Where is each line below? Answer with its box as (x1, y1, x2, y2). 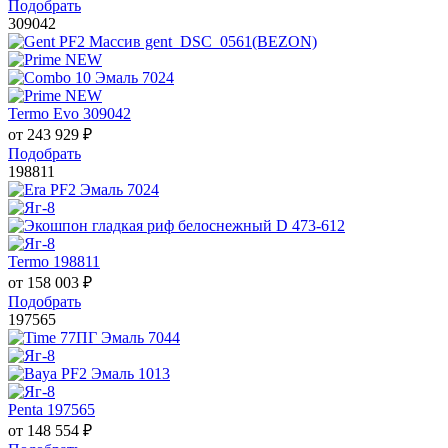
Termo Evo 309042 (8, 105, 131, 123)
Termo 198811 (8, 253, 100, 271)
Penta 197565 (8, 401, 95, 419)
